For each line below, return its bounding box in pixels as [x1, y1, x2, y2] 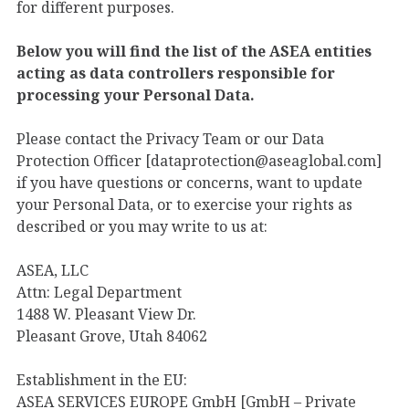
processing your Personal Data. [16, 84, 255, 105]
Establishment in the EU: [16, 369, 187, 390]
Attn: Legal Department [16, 281, 182, 302]
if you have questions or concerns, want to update [16, 172, 362, 193]
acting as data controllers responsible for [16, 62, 335, 83]
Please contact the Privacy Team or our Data [16, 128, 324, 149]
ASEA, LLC [16, 259, 89, 280]
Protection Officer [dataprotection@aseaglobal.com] [16, 150, 382, 171]
